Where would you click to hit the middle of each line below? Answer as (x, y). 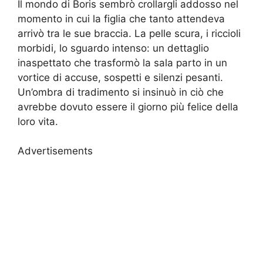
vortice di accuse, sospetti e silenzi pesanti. (120, 77)
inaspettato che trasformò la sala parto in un (122, 63)
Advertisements (55, 151)
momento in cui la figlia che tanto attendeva (121, 18)
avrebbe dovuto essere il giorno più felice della (128, 107)
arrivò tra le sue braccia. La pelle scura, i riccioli (129, 33)
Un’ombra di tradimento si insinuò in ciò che (121, 92)
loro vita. (38, 121)
